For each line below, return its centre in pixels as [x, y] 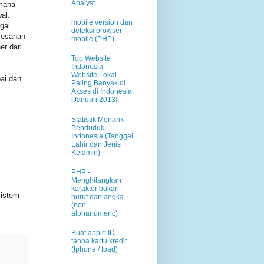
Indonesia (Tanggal [102, 136]
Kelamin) [86, 152]
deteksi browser [97, 31]
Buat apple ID [93, 232]
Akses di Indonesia [102, 92]
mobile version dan [102, 23]
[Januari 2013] [94, 100]
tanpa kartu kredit [99, 241]
